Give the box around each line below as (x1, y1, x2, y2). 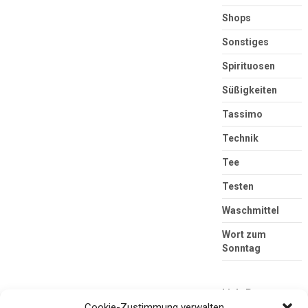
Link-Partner (221, 287, 280, 298)
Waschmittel (221, 204, 279, 216)
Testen (221, 180, 254, 192)
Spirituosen (221, 60, 275, 71)
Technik (221, 132, 258, 144)
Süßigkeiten (221, 84, 277, 96)
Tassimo (221, 108, 263, 120)
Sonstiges (221, 36, 269, 47)
